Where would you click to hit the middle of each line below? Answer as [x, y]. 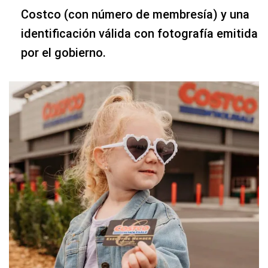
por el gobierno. [63, 53]
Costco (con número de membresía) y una [135, 15]
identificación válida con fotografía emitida [139, 34]
